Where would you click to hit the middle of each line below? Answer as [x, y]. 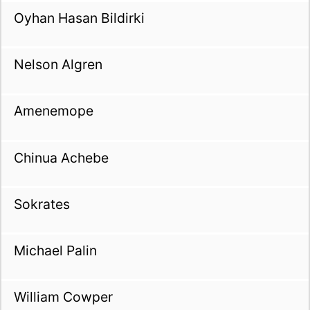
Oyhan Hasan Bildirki [79, 18]
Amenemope [53, 111]
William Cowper [63, 297]
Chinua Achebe [61, 157]
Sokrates [42, 204]
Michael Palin [55, 250]
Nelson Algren [58, 65]
